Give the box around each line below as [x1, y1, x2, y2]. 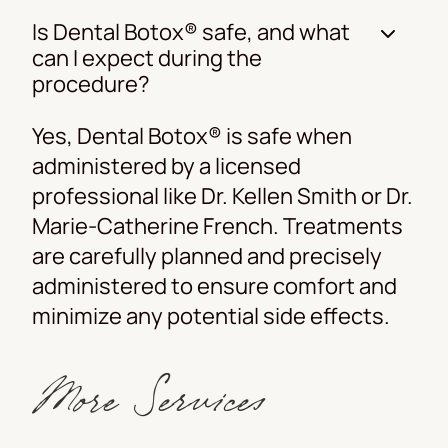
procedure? [32, 68, 150, 99]
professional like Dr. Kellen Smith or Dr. [32, 180, 413, 211]
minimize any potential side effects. [32, 300, 390, 331]
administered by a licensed [32, 150, 301, 181]
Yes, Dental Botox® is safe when [32, 120, 352, 151]
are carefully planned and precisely [32, 240, 382, 271]
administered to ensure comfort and [32, 270, 397, 301]
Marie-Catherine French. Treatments [32, 210, 403, 241]
